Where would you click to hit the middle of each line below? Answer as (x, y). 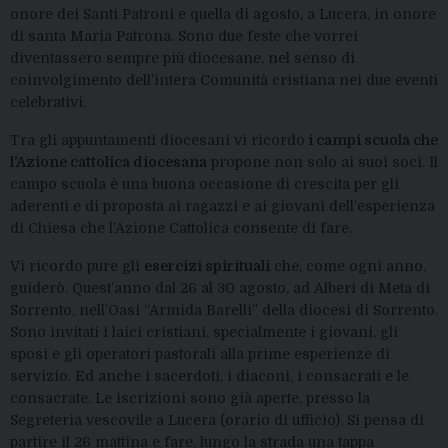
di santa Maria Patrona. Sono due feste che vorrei (184, 36)
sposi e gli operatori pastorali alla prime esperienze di (200, 354)
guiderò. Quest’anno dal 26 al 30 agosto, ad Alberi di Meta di (220, 288)
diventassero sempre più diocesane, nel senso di (182, 58)
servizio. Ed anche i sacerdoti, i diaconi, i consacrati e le (209, 376)
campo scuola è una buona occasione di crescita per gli (204, 184)
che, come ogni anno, (348, 266)
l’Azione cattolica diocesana (108, 162)
